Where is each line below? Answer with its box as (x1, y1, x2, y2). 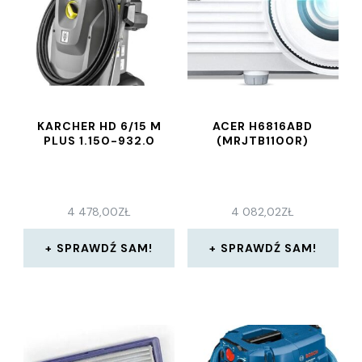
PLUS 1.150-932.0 (43, 133, 155, 148)
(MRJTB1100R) (217, 133, 309, 148)
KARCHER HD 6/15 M (36, 119, 162, 133)
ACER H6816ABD (213, 119, 314, 133)
